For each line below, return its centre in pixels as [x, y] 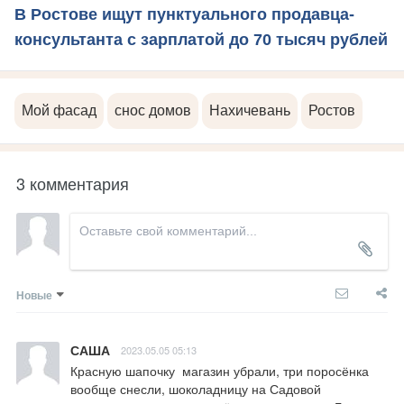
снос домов [153, 110]
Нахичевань [250, 110]
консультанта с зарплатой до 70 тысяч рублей [201, 39]
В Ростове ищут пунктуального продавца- [184, 14]
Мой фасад [59, 110]
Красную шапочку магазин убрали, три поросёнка [220, 370]
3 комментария [73, 183]
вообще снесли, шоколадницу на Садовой [196, 388]
